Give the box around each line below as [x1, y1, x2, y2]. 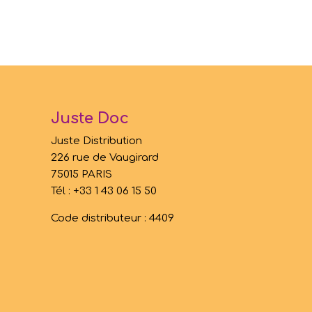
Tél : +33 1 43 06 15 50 [51, 185, 157, 197]
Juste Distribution [51, 134, 143, 147]
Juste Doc [51, 109, 130, 127]
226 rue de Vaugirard [51, 151, 159, 164]
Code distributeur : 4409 [51, 212, 175, 224]
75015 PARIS [51, 168, 113, 180]
